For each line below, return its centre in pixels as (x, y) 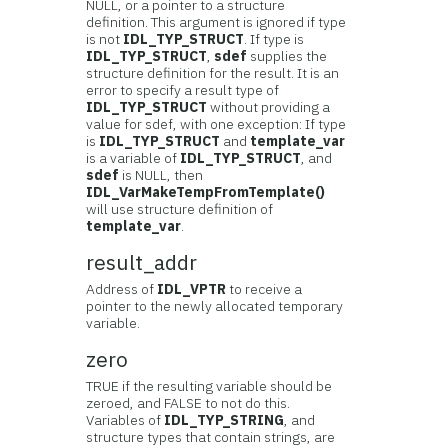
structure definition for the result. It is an (213, 73)
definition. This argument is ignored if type (216, 22)
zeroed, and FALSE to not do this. (188, 403)
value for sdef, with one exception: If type (216, 124)
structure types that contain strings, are (211, 437)
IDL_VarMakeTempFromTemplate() (206, 192)
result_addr (142, 262)
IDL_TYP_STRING (224, 420)
